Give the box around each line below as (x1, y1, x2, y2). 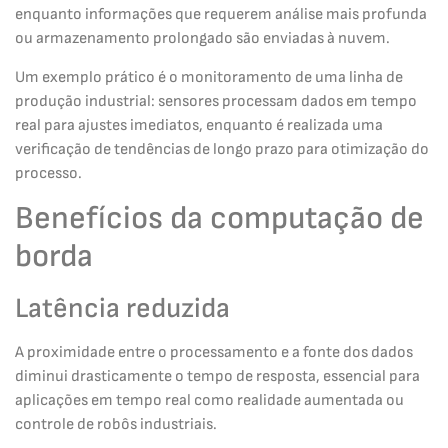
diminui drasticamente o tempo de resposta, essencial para (15, 366, 420, 386)
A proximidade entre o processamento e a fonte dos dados (15, 342, 413, 362)
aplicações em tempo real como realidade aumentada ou (15, 390, 404, 410)
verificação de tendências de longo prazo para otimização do (15, 139, 429, 159)
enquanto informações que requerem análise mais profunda (15, 5, 427, 25)
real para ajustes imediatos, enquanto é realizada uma (15, 115, 383, 135)
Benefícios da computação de (15, 198, 424, 238)
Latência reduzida (15, 291, 230, 325)
